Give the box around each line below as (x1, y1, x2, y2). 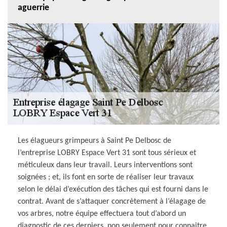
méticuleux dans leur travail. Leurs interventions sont (18, 161, 193, 169)
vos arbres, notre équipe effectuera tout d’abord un (18, 209, 186, 218)
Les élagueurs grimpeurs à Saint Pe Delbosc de (18, 136, 171, 145)
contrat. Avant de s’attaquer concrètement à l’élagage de (18, 197, 206, 206)
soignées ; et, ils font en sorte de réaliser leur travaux (18, 173, 194, 181)
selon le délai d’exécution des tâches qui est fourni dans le (18, 185, 208, 194)
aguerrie (18, 3, 49, 13)
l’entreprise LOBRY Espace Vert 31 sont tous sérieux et (18, 148, 196, 157)
